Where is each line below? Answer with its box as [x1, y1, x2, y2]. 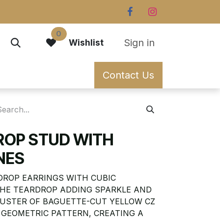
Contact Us [103, 69, 154, 81]
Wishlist [69, 37, 104, 48]
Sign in [124, 37, 155, 49]
